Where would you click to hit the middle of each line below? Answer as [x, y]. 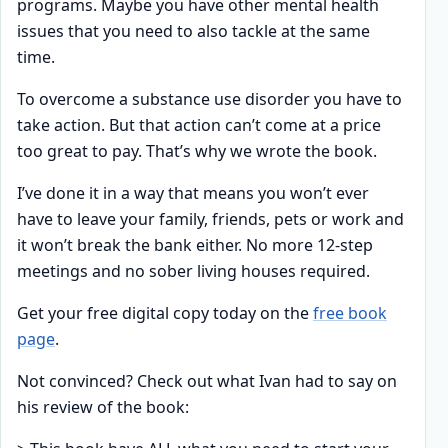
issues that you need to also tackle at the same [193, 30]
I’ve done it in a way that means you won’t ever [193, 192]
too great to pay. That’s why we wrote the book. [197, 150]
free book [350, 312]
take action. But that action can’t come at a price [199, 124]
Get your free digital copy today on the [165, 312]
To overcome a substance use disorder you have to [209, 98]
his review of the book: [103, 406]
